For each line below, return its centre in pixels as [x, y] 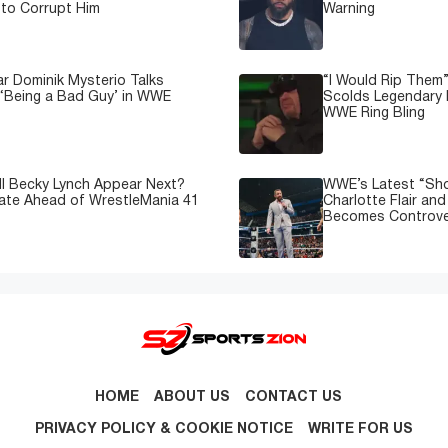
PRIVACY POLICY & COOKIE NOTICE [163, 430]
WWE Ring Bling [373, 113]
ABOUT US [192, 397]
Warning [348, 9]
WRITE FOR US [360, 430]
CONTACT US [294, 397]
